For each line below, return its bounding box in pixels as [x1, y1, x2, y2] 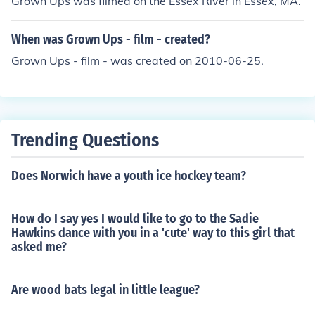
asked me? [11, 239, 67, 255]
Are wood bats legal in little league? [11, 282, 200, 297]
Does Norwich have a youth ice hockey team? [11, 168, 246, 184]
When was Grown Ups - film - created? [11, 32, 210, 47]
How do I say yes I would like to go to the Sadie [11, 211, 259, 226]
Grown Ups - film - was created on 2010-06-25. [11, 53, 264, 67]
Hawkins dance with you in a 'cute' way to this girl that [11, 225, 295, 240]
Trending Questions [11, 129, 159, 151]
